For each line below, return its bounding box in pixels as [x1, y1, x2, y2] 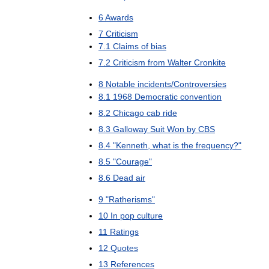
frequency [196, 141, 234, 150]
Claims [113, 41, 139, 51]
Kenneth [116, 141, 148, 150]
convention [180, 92, 222, 101]
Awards [105, 13, 133, 22]
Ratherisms [109, 195, 152, 204]
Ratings [110, 227, 139, 237]
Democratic [134, 92, 178, 101]
